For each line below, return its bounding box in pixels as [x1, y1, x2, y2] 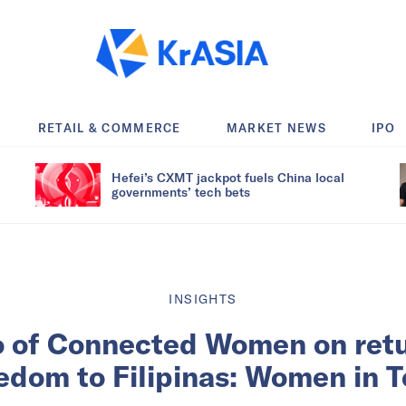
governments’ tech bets [111, 183, 250, 199]
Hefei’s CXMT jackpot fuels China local [111, 169, 344, 185]
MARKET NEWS [226, 120, 327, 135]
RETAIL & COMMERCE [37, 120, 181, 135]
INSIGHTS [169, 290, 237, 307]
